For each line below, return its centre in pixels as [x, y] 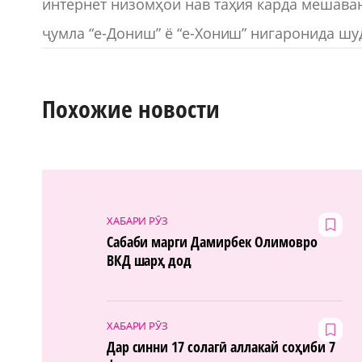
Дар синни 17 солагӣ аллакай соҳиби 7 [221, 346]
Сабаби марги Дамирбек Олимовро [212, 241]
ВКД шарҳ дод [149, 260]
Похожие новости [131, 109]
